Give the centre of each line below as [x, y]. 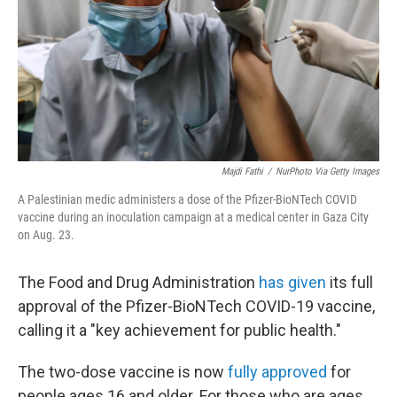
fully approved [277, 372]
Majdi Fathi [242, 171]
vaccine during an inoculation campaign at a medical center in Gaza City [193, 217]
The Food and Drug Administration [138, 282]
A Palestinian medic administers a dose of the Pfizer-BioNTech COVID [187, 199]
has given [294, 282]
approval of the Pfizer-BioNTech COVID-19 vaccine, [196, 306]
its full [351, 282]
